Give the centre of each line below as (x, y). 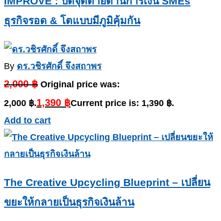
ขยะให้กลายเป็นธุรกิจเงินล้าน (69, 202)
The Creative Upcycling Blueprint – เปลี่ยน (107, 183)
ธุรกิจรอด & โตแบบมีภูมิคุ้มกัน (72, 21)
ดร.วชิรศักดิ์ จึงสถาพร (59, 66)
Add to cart (27, 121)
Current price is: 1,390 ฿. (122, 103)
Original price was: (80, 85)
